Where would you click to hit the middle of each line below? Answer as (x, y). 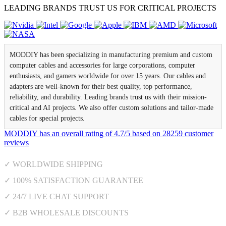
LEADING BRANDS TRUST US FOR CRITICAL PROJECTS (110, 8)
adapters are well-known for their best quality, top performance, (101, 87)
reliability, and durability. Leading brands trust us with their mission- (108, 97)
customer (198, 134)
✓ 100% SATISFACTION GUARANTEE (74, 181)
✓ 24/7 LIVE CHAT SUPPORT (56, 197)
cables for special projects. (47, 119)
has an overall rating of (77, 134)
